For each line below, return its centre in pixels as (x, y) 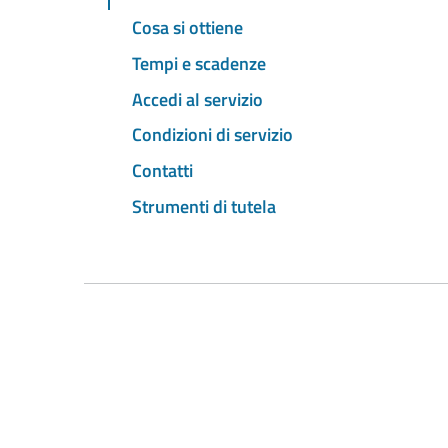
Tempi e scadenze (199, 63)
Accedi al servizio (197, 99)
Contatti (162, 171)
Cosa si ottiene (187, 28)
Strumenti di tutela (204, 206)
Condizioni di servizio (212, 135)
